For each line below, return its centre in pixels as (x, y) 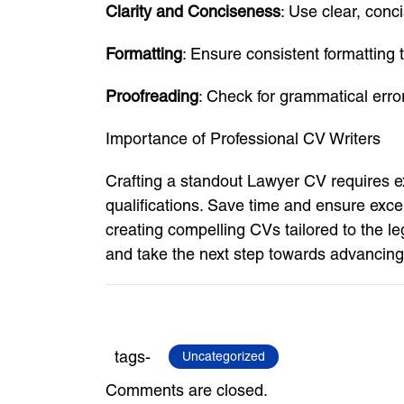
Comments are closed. (187, 390)
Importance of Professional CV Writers (243, 138)
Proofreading (152, 96)
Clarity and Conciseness (193, 11)
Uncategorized (224, 356)
